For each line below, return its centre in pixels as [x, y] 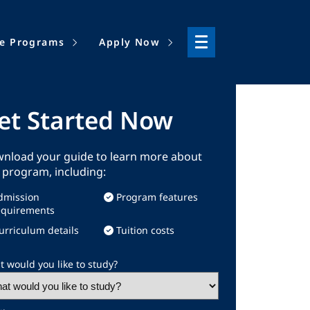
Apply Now [129, 42]
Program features [157, 197]
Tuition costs [146, 230]
